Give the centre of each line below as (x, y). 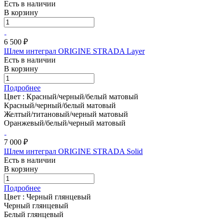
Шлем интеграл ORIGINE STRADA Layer (74, 51)
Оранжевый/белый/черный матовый (65, 123)
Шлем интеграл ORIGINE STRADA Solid (73, 151)
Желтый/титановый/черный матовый (66, 114)
